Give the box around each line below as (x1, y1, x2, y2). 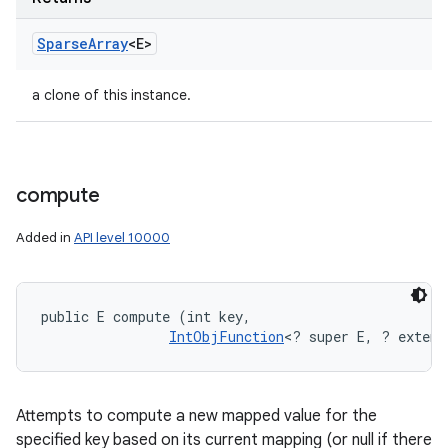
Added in (16, 229, 74, 246)
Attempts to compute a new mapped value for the (16, 406, 377, 426)
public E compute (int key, (41, 307, 259, 326)
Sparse (37, 34, 88, 53)
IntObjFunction (169, 327, 284, 346)
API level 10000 (74, 229, 170, 246)
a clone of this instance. (32, 86, 191, 104)
